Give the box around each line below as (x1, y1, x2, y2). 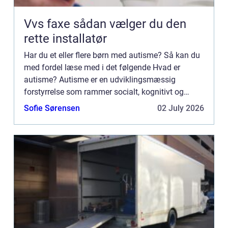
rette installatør (24, 31, 107, 46)
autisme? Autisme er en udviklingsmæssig (24, 74, 176, 84)
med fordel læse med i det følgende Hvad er (24, 62, 180, 72)
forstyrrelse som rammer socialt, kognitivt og (24, 87, 184, 97)
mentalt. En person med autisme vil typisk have (24, 99, 193, 109)
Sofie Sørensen (24, 103, 80, 113)
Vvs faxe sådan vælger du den (24, 16, 73, 31)
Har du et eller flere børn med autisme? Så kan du (24, 50, 200, 60)
